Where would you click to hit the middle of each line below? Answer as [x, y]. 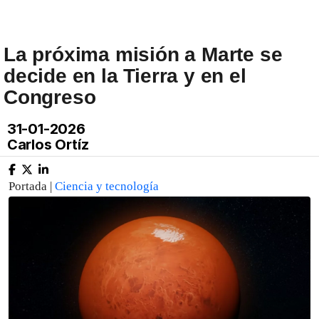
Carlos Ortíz [46, 145]
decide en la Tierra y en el [125, 76]
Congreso [50, 97]
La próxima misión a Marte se [143, 54]
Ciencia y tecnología [107, 186]
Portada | [32, 186]
